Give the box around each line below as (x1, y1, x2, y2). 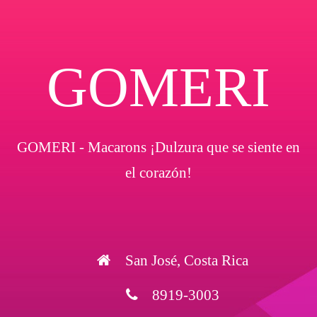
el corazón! (125, 164, 192, 181)
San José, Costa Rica (125, 252, 248, 269)
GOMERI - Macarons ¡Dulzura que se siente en (17, 139, 300, 156)
